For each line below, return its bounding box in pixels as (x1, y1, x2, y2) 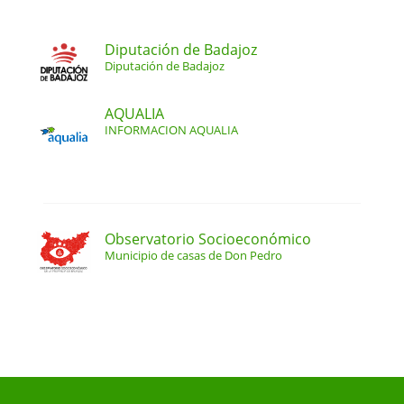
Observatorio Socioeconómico (105, 228, 311, 249)
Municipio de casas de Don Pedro (105, 246, 282, 263)
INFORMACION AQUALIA (105, 122, 238, 138)
